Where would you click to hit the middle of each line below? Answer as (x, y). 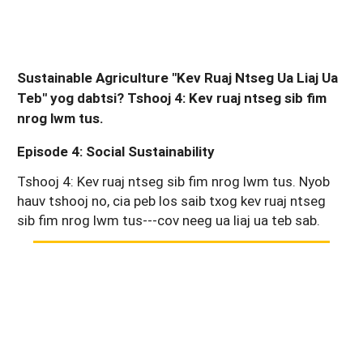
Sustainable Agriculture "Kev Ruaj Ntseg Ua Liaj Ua (177, 77)
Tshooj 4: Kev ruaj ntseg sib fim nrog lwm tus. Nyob (173, 181)
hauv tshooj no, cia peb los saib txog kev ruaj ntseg (171, 200)
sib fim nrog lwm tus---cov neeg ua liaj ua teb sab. (169, 220)
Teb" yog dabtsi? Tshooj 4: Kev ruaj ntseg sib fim (172, 98)
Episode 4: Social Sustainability (116, 151)
